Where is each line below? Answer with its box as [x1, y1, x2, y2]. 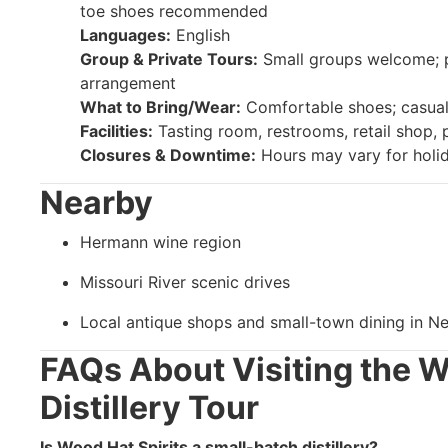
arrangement [80, 72, 176, 93]
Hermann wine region [80, 231, 241, 252]
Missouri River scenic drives [80, 271, 290, 292]
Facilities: [80, 120, 153, 141]
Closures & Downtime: [80, 144, 256, 165]
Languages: [80, 24, 171, 45]
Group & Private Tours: [80, 48, 258, 69]
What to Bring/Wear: [80, 96, 241, 117]
